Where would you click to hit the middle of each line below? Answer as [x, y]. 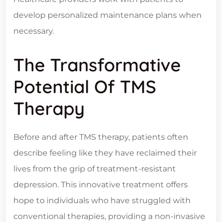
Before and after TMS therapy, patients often [101, 137]
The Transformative [97, 64]
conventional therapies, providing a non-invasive [109, 216]
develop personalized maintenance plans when [108, 15]
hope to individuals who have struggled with [102, 200]
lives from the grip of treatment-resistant [95, 168]
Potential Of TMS [85, 86]
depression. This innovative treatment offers [101, 184]
